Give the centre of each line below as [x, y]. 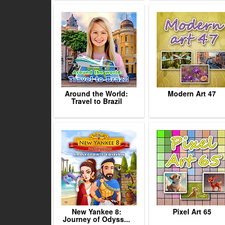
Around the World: [96, 93]
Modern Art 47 [192, 93]
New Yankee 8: [96, 211]
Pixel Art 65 [192, 211]
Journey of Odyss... [96, 219]
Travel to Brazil [96, 101]
